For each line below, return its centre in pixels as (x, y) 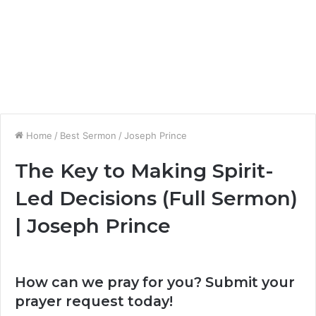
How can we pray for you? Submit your (155, 282)
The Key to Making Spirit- (144, 171)
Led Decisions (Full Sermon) (156, 198)
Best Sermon (88, 135)
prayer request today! (94, 301)
